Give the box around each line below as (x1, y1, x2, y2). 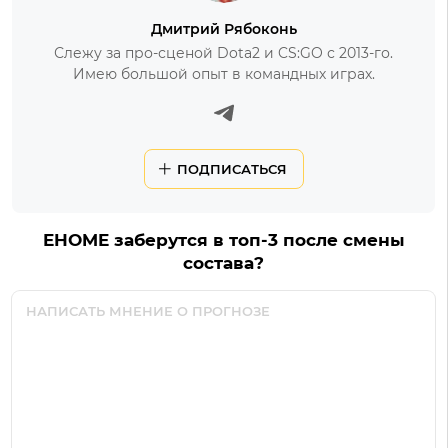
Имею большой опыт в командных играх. (72, 64, 375, 83)
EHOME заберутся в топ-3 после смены (42, 229, 405, 250)
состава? (183, 252, 264, 273)
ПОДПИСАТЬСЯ (176, 160, 287, 177)
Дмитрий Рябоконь (150, 19, 297, 38)
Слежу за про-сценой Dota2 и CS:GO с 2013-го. (54, 43, 393, 62)
